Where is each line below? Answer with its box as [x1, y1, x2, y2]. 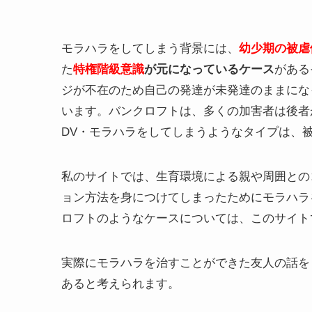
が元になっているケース [144, 62, 274, 76]
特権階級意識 [73, 62, 144, 76]
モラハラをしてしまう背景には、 [61, 41, 239, 55]
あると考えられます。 [61, 276, 180, 290]
